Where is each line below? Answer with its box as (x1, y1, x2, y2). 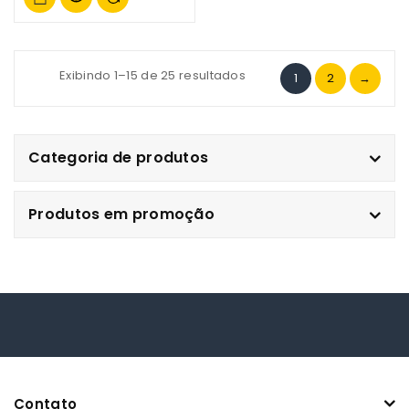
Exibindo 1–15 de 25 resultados (59, 67, 246, 84)
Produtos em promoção (28, 204, 215, 225)
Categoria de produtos (28, 147, 209, 168)
